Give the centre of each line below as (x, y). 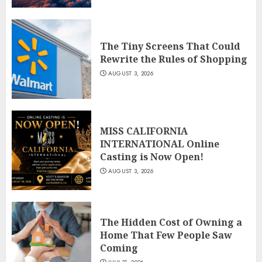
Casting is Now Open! (152, 157)
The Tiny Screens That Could (170, 46)
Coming (119, 248)
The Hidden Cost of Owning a (171, 223)
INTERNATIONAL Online (160, 144)
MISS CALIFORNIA (144, 131)
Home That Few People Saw (166, 235)
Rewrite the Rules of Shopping (174, 59)
